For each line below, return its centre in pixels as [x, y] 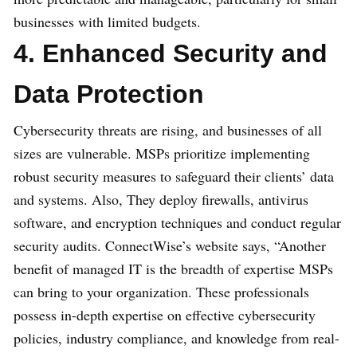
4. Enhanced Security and [171, 54]
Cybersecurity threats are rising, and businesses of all [168, 130]
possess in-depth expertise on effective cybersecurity [165, 315]
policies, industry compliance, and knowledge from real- [177, 338]
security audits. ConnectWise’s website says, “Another [170, 246]
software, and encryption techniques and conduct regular [177, 223]
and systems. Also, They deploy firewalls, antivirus [161, 200]
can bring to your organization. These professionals [161, 292]
